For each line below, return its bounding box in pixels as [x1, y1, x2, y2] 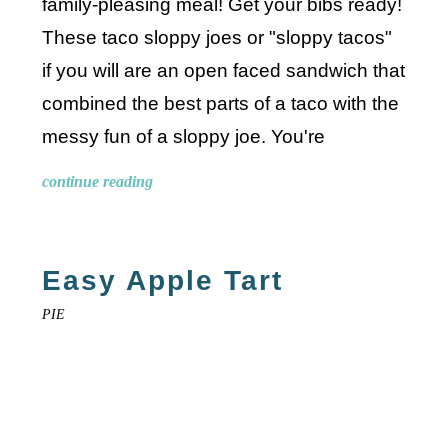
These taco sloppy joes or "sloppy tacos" [42, 27, 393, 49]
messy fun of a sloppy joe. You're [42, 126, 326, 148]
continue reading [42, 173, 154, 191]
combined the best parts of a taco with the [42, 93, 400, 115]
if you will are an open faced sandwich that [42, 60, 406, 82]
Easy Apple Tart [42, 265, 284, 297]
